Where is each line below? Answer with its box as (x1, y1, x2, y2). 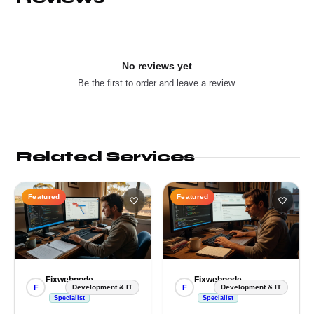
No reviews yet (122, 60, 192, 71)
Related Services (16, 149, 195, 165)
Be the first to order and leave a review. (77, 78, 237, 88)
